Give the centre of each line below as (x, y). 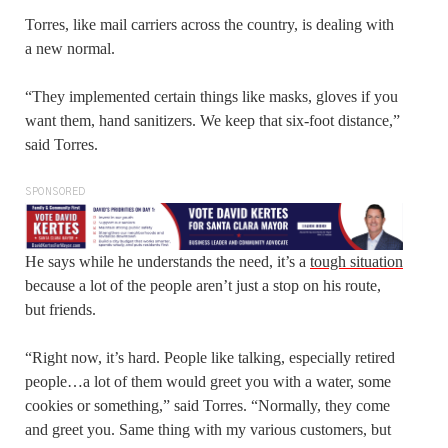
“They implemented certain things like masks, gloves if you (211, 96)
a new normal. (70, 48)
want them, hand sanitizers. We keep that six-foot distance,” (212, 120)
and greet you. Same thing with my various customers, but (208, 429)
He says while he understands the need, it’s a (167, 261)
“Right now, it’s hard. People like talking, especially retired (210, 357)
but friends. (60, 309)
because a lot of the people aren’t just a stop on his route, (203, 285)
